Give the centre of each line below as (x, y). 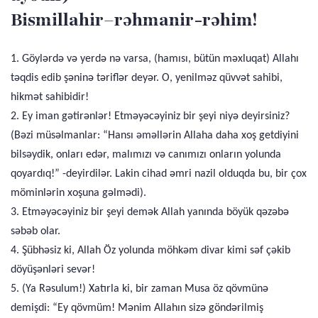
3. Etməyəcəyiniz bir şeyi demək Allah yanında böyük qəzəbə (150, 212)
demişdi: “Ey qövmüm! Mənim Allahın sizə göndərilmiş (137, 308)
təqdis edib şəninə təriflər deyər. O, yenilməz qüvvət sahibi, (147, 78)
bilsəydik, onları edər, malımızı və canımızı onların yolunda (146, 155)
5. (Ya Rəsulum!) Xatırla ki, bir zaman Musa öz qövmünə (139, 289)
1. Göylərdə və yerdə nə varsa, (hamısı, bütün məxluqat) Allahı (155, 59)
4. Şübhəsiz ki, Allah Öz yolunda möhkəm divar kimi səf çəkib (150, 251)
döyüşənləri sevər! (53, 270)
